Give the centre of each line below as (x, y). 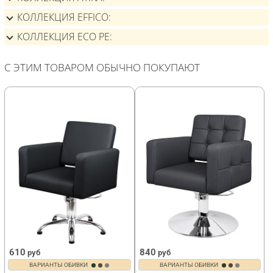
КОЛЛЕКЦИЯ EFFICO (63, 17)
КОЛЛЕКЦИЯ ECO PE (63, 37)
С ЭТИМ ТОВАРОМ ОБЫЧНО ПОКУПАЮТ (102, 67)
